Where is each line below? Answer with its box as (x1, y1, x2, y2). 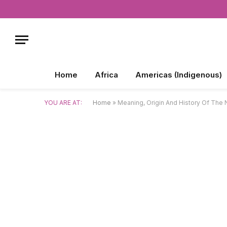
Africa (95, 70, 118, 80)
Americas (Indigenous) (135, 70, 222, 80)
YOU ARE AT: (44, 99, 82, 106)
